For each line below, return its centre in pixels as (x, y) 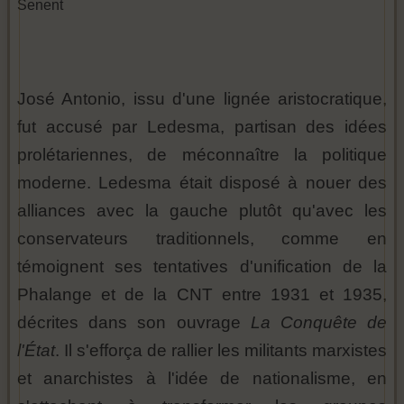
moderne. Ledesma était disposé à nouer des (202, 183)
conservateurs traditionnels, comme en (202, 239)
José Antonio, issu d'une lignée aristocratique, (202, 99)
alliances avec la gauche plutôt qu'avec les (202, 211)
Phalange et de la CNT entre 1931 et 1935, (202, 295)
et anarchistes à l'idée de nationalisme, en (202, 379)
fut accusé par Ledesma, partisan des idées (202, 127)
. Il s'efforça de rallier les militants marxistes (221, 351)
